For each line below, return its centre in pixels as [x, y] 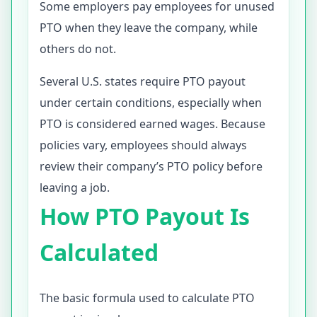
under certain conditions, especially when [151, 103]
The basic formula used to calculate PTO [147, 298]
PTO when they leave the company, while [149, 28]
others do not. [78, 49]
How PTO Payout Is [145, 216]
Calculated [99, 252]
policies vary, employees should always [143, 145]
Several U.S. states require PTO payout [143, 81]
